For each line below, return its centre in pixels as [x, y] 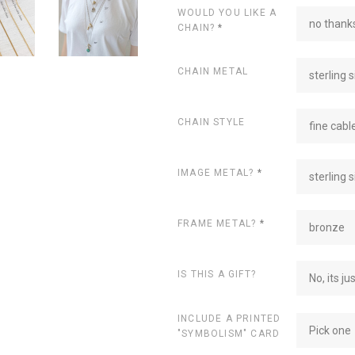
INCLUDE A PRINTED [229, 319]
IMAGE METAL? [218, 173]
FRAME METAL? [219, 224]
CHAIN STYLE [212, 122]
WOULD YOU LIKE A [227, 12]
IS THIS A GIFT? [217, 275]
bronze [327, 228]
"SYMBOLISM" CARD [229, 334]
